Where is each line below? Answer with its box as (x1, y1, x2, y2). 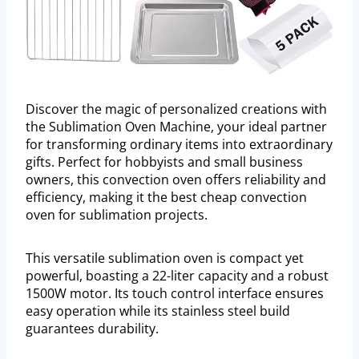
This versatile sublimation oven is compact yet (26, 249, 304, 268)
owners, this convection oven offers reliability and (26, 171, 326, 189)
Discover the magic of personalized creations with (26, 100, 327, 119)
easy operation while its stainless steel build (26, 302, 290, 321)
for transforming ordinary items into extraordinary (26, 135, 333, 154)
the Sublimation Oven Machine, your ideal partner (26, 118, 327, 136)
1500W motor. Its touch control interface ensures (26, 284, 324, 303)
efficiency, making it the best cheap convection (26, 188, 307, 207)
